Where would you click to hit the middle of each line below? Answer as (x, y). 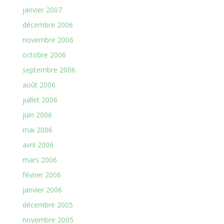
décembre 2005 (47, 205)
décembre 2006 (47, 25)
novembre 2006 (48, 40)
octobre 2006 (44, 55)
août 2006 (39, 85)
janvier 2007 (42, 10)
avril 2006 (38, 145)
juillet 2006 (40, 100)
